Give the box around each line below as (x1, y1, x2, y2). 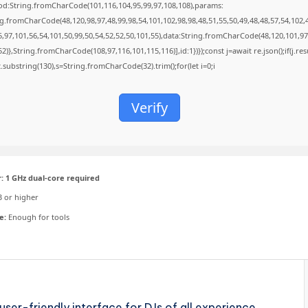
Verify (131, 98, 168, 117)
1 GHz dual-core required (3, 173, 100, 183)
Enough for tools (6, 211, 69, 222)
